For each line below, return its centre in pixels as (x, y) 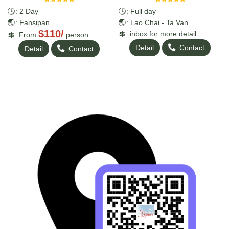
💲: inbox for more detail (157, 34)
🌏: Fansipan (29, 23)
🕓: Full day (137, 12)
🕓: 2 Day (24, 12)
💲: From (23, 35)
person (76, 35)
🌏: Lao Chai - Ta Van (153, 23)
